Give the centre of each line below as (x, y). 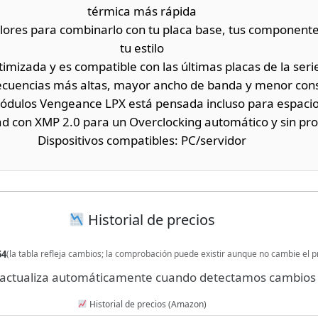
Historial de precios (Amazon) (147, 304)
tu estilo (142, 48)
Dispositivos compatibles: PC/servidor (142, 140)
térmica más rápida (142, 11)
